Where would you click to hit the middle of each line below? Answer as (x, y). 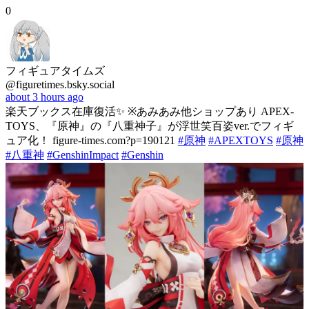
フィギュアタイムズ (55, 70)
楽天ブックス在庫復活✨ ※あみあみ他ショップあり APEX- (150, 111)
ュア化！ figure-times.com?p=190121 (92, 140)
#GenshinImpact (83, 154)
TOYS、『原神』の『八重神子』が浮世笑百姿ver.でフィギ (150, 126)
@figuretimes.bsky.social (60, 84)
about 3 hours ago (44, 97)
